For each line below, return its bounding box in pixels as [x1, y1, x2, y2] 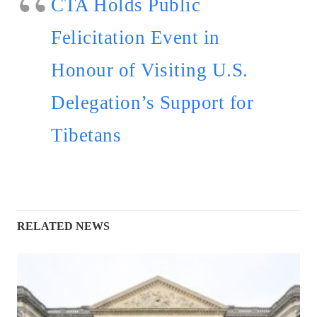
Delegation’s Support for [51, 92, 253, 113]
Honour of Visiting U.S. [51, 59, 248, 81]
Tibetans [51, 125, 121, 146]
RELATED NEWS [17, 220, 110, 233]
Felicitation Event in [51, 27, 220, 48]
